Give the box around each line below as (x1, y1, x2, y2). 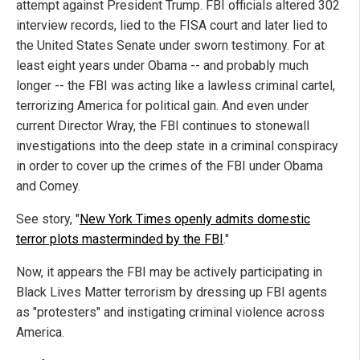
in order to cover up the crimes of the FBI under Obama (16, 157, 323, 174)
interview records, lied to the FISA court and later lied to (16, 17, 328, 33)
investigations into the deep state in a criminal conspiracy (16, 137, 338, 153)
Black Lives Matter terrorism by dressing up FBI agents (16, 284, 327, 300)
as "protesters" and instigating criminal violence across (16, 304, 325, 320)
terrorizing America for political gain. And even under (16, 97, 309, 113)
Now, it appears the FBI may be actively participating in (16, 264, 322, 280)
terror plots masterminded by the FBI (16, 231, 223, 247)
